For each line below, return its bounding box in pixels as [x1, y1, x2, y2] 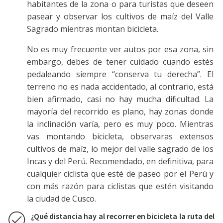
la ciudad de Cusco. [26, 193, 96, 204]
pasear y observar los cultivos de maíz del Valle [26, 10, 214, 22]
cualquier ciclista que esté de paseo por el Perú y [26, 168, 214, 179]
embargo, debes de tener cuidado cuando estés [26, 56, 214, 67]
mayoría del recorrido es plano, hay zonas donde [26, 106, 214, 117]
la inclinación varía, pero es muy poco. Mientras [26, 118, 214, 129]
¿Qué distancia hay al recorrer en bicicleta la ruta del [30, 211, 215, 221]
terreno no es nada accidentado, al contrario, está [26, 81, 214, 92]
